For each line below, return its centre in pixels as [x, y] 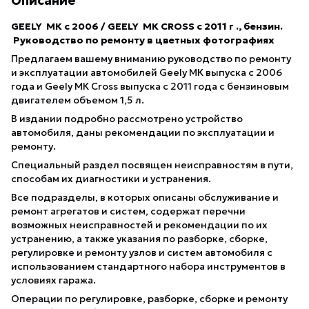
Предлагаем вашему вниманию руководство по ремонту [151, 58]
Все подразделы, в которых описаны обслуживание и [145, 197]
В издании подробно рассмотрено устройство [127, 118]
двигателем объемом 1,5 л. [79, 100]
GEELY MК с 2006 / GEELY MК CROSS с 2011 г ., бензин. [147, 26]
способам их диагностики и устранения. [112, 178]
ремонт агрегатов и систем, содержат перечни [128, 211]
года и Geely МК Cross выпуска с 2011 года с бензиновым [150, 86]
